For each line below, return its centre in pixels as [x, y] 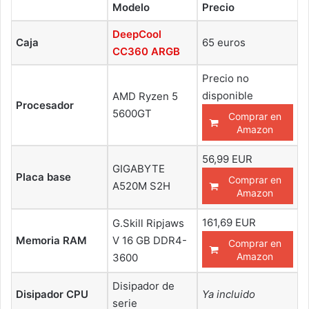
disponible [228, 96]
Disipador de [143, 286]
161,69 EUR [229, 223]
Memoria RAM [51, 241]
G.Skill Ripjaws [148, 223]
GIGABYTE [139, 169]
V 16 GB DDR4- [150, 241]
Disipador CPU [52, 295]
